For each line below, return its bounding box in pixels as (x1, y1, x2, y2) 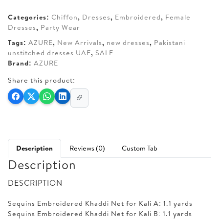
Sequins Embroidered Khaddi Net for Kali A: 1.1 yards (8, 198, 193, 208)
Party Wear (41, 22, 80, 32)
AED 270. (44, 2, 81, 13)
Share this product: (8, 75, 75, 85)
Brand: (8, 58, 34, 68)
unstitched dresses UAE (8, 48, 91, 58)
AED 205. (79, 2, 116, 13)
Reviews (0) (69, 143, 105, 153)
